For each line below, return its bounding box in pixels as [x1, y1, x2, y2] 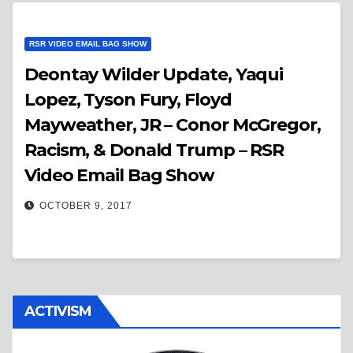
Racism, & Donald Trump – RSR [24, 139, 284, 161]
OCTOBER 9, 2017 [39, 200, 132, 211]
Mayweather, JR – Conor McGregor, [24, 114, 321, 136]
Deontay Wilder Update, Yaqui [24, 64, 284, 85]
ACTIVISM [24, 303, 91, 320]
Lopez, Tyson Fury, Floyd [24, 89, 232, 110]
